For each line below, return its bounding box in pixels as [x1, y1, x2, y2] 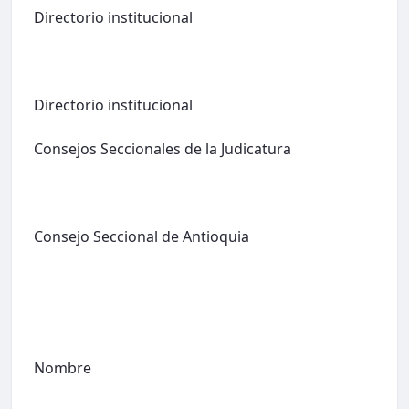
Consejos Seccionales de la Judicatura [34, 138, 291, 159]
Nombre [34, 357, 91, 378]
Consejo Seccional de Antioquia [34, 225, 249, 246]
